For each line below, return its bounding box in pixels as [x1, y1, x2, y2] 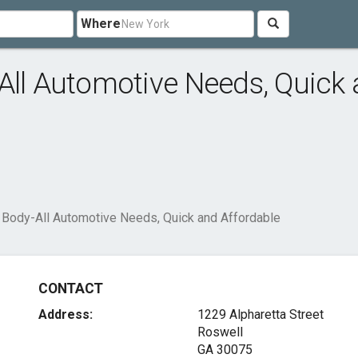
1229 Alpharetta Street [197, 307, 324, 322]
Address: [38, 307, 93, 322]
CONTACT [38, 280, 103, 296]
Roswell [197, 324, 243, 340]
